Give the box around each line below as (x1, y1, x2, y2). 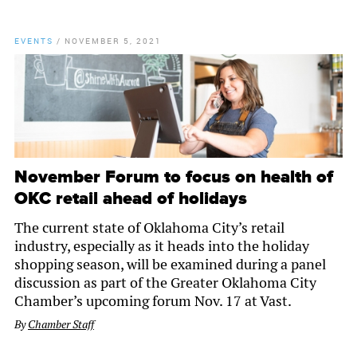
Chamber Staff (28, 317, 94, 332)
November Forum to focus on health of (14, 167, 333, 189)
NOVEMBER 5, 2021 (65, 35, 162, 47)
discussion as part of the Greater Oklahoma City (14, 273, 316, 292)
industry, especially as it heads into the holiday (14, 237, 309, 256)
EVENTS (14, 35, 53, 47)
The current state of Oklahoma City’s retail (14, 218, 284, 237)
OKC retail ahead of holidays (14, 188, 247, 210)
